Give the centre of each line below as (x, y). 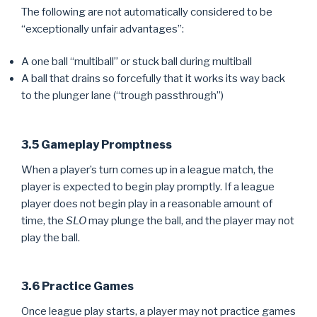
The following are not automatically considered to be (147, 12)
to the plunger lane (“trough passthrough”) (122, 96)
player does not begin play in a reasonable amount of (147, 203)
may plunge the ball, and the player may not (190, 220)
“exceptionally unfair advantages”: (103, 29)
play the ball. (51, 237)
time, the (44, 220)
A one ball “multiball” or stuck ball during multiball (137, 62)
